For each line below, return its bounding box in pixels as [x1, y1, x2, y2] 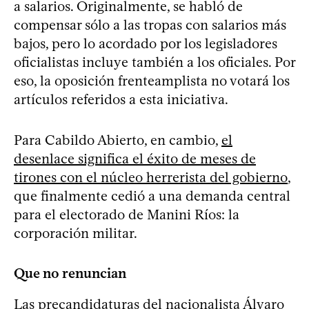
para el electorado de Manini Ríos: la [14, 206, 239, 223]
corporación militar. [14, 224, 137, 241]
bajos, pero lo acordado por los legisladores [14, 34, 277, 52]
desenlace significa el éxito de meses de [14, 150, 256, 167]
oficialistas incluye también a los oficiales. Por [14, 53, 295, 70]
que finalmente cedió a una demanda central [14, 187, 290, 204]
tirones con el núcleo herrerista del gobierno [14, 168, 288, 186]
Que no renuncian [14, 264, 126, 281]
